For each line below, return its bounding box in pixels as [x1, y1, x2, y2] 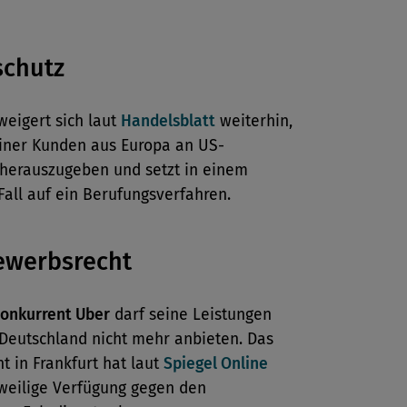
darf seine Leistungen [110, 305, 272, 324]
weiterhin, [215, 112, 293, 131]
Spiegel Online [164, 354, 268, 373]
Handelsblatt [121, 112, 215, 131]
